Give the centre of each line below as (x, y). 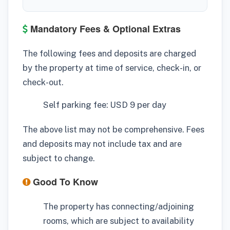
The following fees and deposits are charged (109, 53)
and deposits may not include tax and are (102, 143)
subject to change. (59, 158)
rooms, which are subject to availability (119, 221)
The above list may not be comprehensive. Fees (113, 129)
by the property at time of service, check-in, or (112, 68)
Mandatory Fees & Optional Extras (104, 28)
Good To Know (64, 182)
